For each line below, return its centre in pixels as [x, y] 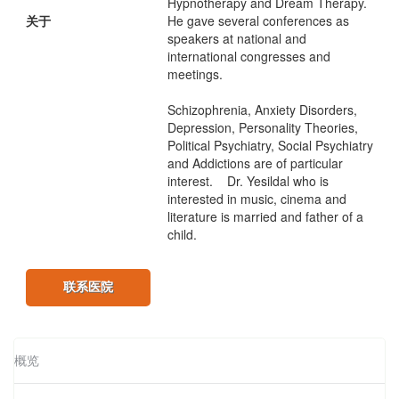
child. [182, 235]
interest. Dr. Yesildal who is [248, 181]
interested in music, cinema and [257, 199]
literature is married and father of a [265, 217]
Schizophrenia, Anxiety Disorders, [262, 110]
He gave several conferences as [258, 21]
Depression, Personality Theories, [263, 128]
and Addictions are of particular [255, 163]
